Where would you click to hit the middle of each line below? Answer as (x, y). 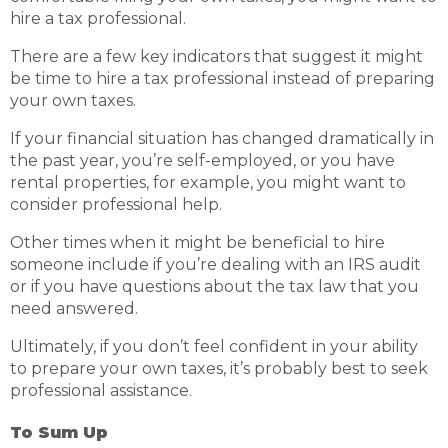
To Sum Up (59, 432)
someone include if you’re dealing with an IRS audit (215, 264)
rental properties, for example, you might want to (208, 182)
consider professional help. (116, 204)
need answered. (74, 308)
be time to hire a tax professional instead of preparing (222, 78)
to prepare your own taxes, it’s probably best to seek (219, 368)
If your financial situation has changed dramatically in (222, 138)
